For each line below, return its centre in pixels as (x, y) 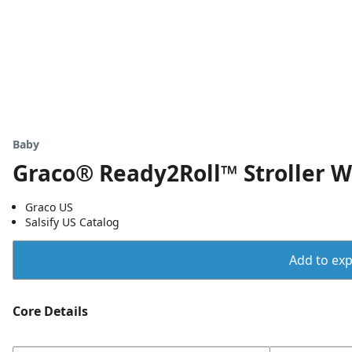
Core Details (50, 311)
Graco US (49, 207)
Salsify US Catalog (72, 222)
